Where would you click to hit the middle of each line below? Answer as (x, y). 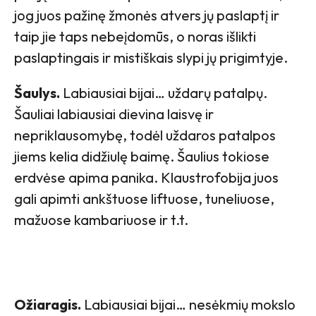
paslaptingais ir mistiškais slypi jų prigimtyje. (151, 57)
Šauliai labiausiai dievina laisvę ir (114, 114)
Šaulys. (37, 92)
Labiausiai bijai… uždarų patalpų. (164, 92)
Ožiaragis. (48, 304)
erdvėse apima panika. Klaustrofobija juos (146, 177)
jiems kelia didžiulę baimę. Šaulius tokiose (142, 156)
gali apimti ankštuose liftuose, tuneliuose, (144, 198)
